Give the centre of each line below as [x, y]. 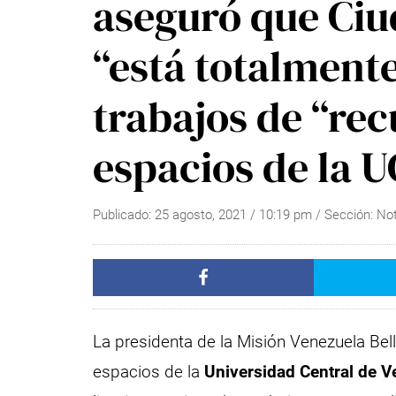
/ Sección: [346, 215]
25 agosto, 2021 [201, 215]
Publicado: [124, 215]
